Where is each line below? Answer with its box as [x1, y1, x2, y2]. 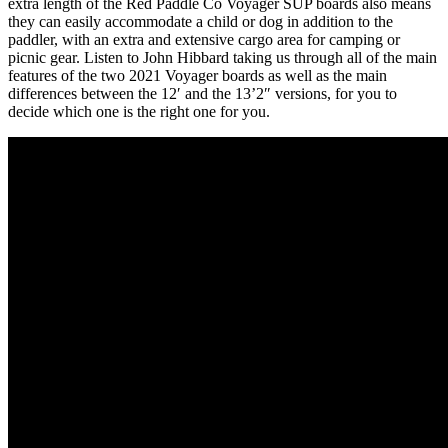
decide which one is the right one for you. [8, 102, 270, 120]
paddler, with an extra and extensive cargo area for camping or [8, 30, 400, 48]
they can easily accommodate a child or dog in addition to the [8, 12, 393, 30]
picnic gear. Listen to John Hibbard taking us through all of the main [8, 48, 437, 66]
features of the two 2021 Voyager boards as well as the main [8, 66, 387, 84]
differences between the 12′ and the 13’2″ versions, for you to [8, 84, 397, 102]
